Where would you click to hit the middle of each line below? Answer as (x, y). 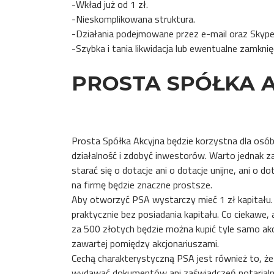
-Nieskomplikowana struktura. (133, 19)
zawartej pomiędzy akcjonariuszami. (145, 244)
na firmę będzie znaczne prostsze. (142, 185)
